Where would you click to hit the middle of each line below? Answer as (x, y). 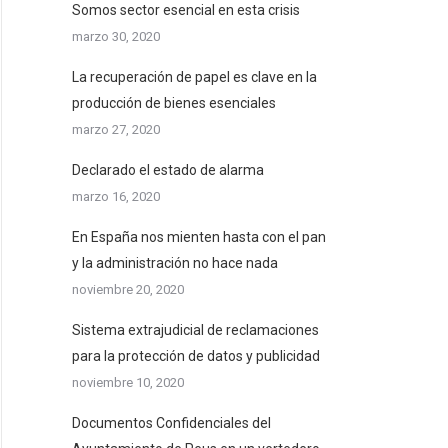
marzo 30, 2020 (116, 36)
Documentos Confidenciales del (171, 423)
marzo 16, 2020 (116, 196)
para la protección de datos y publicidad (196, 356)
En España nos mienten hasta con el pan (199, 237)
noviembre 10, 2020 (128, 382)
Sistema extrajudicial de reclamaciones (195, 330)
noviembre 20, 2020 (128, 289)
